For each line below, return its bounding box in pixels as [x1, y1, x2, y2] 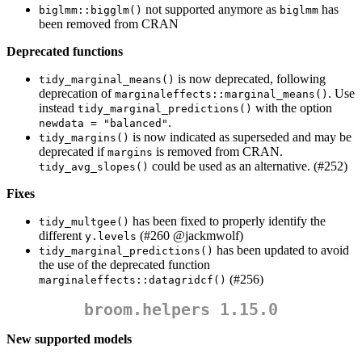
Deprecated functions [6, 44, 123, 59]
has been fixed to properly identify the [129, 214, 326, 229]
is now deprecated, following [175, 72, 326, 86]
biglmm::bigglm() [39, 4, 142, 17]
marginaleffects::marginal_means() [115, 88, 328, 101]
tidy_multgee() [39, 216, 129, 229]
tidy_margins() [39, 132, 129, 145]
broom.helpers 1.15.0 [84, 300, 278, 320]
